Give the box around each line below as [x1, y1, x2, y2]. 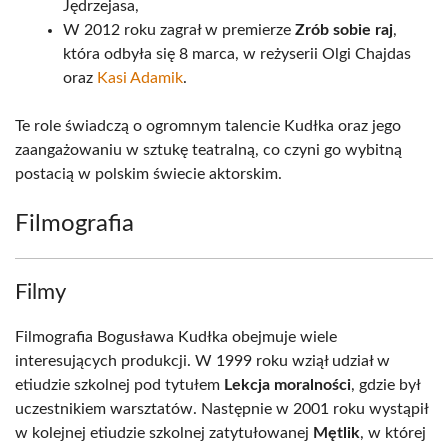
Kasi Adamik [97, 70, 183, 86]
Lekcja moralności [224, 377, 351, 393]
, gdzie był [351, 377, 420, 393]
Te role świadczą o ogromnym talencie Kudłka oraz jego [15, 118, 401, 134]
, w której [360, 425, 426, 441]
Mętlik [313, 425, 360, 441]
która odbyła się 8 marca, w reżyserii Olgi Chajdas [63, 46, 411, 62]
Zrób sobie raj [295, 22, 393, 38]
